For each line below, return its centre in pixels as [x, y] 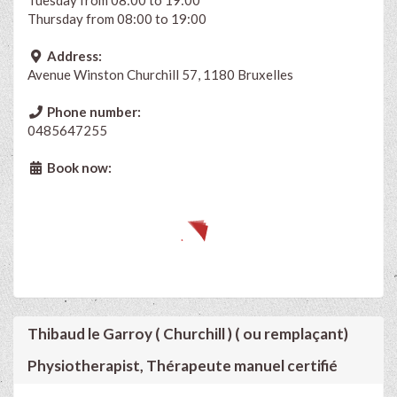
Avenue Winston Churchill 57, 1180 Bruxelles [160, 74]
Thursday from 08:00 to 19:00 [117, 18]
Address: [73, 55]
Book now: [78, 167]
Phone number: [92, 111]
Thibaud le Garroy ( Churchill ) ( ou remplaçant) [188, 333]
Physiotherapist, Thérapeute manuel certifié [183, 365]
